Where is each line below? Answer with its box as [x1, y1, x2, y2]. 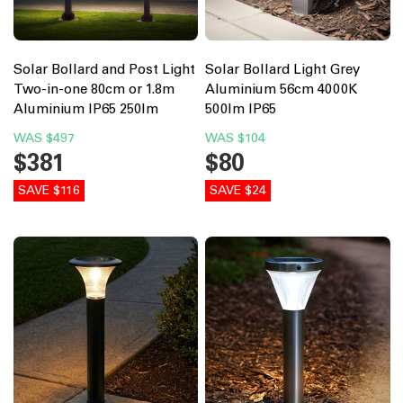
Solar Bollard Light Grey [205, 60, 360, 77]
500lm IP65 [205, 100, 276, 117]
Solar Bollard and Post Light [13, 60, 195, 77]
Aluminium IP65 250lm [13, 100, 158, 117]
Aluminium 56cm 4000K [205, 80, 357, 97]
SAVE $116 [17, 182, 80, 198]
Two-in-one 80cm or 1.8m [13, 80, 175, 97]
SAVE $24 [210, 182, 266, 198]
